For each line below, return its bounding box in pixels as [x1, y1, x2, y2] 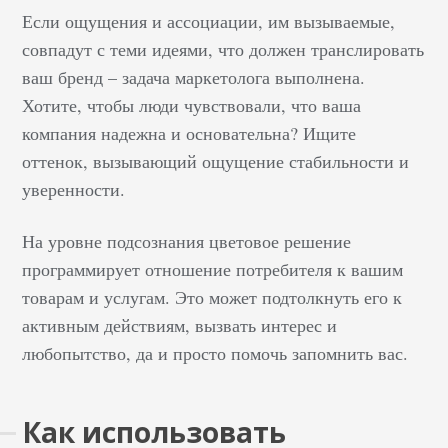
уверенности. [22, 177, 132, 201]
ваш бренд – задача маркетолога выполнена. [22, 65, 366, 89]
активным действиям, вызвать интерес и [22, 313, 338, 337]
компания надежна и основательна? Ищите [22, 121, 357, 145]
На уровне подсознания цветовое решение [22, 229, 352, 253]
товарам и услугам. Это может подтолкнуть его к [22, 285, 403, 309]
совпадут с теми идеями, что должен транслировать [22, 37, 425, 61]
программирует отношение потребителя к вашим [22, 257, 404, 281]
